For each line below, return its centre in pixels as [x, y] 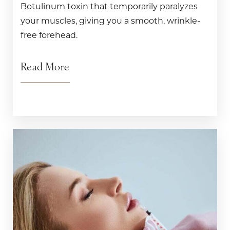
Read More [45, 68]
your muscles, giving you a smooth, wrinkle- [110, 21]
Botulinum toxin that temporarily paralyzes [109, 6]
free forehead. [49, 35]
